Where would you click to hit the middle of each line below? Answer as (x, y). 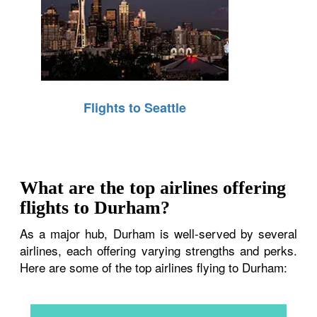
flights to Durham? (95, 207)
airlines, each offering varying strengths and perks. (158, 250)
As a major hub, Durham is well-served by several (158, 233)
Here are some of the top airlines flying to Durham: (154, 267)
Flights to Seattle (135, 107)
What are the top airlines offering (153, 188)
